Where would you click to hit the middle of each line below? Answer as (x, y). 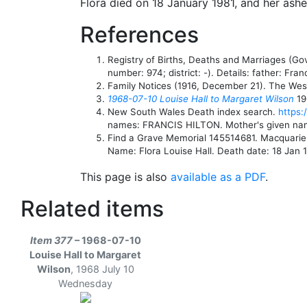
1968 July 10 (105, 269)
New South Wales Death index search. (193, 112)
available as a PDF (218, 177)
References (139, 35)
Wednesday (85, 283)
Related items (92, 209)
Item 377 (51, 240)
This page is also (125, 177)
